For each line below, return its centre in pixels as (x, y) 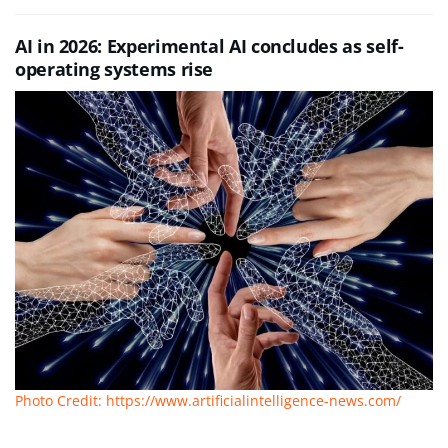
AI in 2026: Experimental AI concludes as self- (209, 46)
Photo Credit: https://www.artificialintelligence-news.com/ (208, 400)
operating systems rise (114, 69)
